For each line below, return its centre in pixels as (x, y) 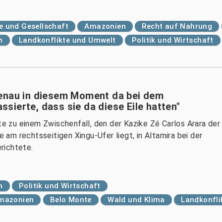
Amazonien (105, 26)
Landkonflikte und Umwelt (67, 40)
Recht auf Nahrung (177, 26)
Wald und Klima (136, 200)
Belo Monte (71, 200)
